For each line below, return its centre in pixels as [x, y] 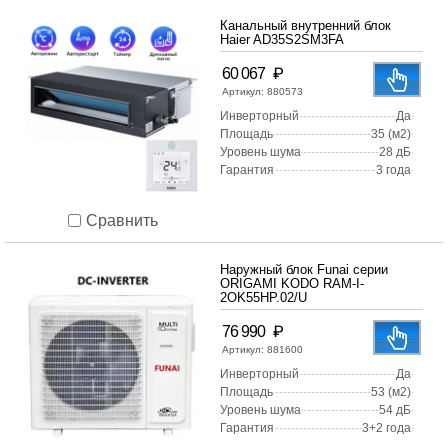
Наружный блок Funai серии [304, 270]
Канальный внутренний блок [305, 26]
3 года [393, 170]
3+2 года [386, 428]
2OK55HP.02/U [263, 298]
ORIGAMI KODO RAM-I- [292, 284]
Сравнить [121, 220]
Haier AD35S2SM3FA [282, 40]
